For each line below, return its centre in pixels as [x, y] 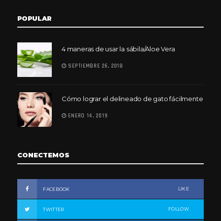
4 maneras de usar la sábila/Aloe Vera [118, 49]
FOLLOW [179, 209]
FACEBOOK [56, 189]
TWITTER [53, 210]
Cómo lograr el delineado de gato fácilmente [132, 99]
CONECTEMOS [43, 155]
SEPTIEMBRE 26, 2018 [95, 66]
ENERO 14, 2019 [87, 116]
